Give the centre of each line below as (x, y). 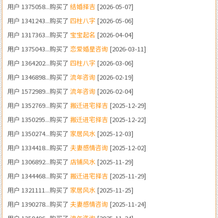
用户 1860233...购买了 (39, 203)
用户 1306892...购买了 (39, 133)
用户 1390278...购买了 (39, 175)
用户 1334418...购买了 (39, 119)
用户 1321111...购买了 (39, 161)
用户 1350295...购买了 (39, 91)
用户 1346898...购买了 (39, 48)
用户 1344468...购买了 (39, 147)
